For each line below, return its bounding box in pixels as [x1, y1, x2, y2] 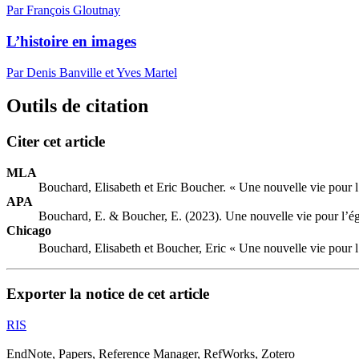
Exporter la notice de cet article [6, 285, 209, 303]
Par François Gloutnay [6, 3, 120, 18]
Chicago [6, 224, 51, 238]
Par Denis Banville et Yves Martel [6, 65, 177, 79]
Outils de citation [6, 95, 148, 117]
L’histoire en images [6, 32, 136, 50]
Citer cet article [6, 133, 105, 151]
